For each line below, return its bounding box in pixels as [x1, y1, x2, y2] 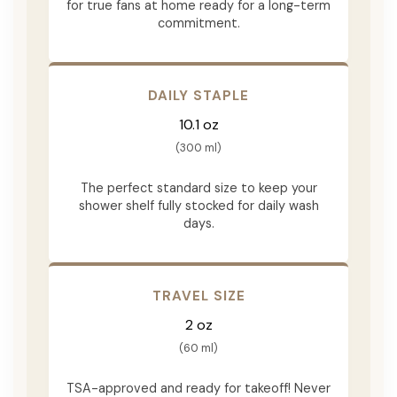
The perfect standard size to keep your [80, 179, 317, 196]
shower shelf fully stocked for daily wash [78, 197, 319, 214]
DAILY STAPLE [148, 86, 249, 105]
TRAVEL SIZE [152, 286, 245, 305]
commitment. [157, 14, 240, 31]
